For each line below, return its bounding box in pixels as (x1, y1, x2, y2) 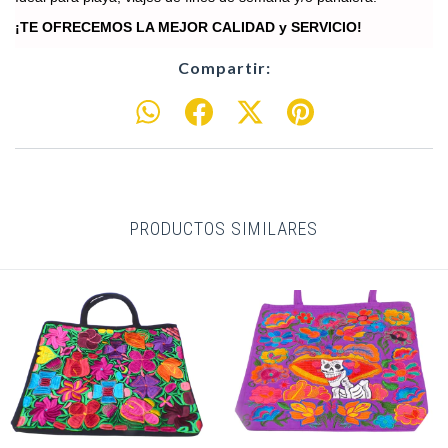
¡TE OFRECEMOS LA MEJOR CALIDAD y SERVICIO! (15, 19, 362, 36)
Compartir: (177, 58, 271, 78)
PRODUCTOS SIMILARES (130, 217, 318, 239)
